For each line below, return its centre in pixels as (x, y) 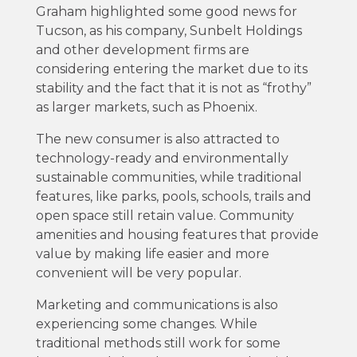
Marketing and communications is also (157, 304)
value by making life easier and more (152, 253)
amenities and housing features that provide (177, 234)
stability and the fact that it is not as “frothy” (173, 88)
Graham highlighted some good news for (166, 11)
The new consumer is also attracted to (157, 139)
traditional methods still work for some (158, 343)
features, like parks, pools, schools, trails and (173, 196)
